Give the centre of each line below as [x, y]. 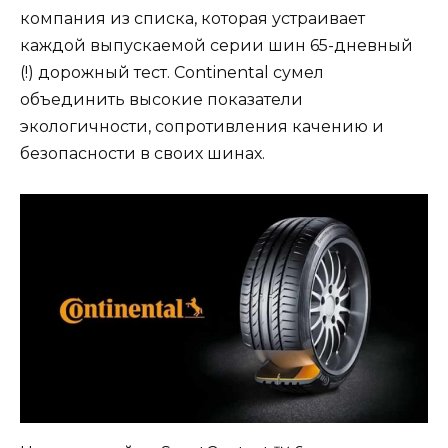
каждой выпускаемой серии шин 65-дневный [216, 45]
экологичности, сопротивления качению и [202, 126]
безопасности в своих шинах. [142, 153]
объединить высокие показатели [161, 99]
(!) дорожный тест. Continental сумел [172, 72]
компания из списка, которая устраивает [192, 18]
